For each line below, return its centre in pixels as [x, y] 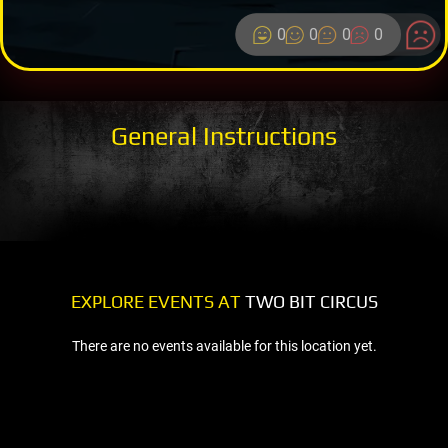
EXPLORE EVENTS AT [155, 301]
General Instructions [224, 135]
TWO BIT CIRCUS [309, 301]
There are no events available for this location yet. [224, 345]
